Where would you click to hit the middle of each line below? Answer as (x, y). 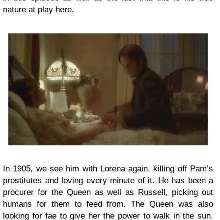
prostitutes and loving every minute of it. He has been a (108, 181)
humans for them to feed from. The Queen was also (108, 204)
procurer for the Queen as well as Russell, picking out (108, 192)
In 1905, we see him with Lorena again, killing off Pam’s (108, 169)
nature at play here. (39, 9)
